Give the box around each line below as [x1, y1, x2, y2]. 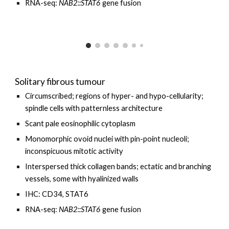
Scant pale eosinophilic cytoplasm [25, 119, 136, 128]
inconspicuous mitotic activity [25, 147, 125, 155]
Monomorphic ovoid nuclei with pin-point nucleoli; [25, 134, 190, 143]
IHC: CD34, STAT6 [25, 190, 89, 198]
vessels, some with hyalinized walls [25, 174, 139, 183]
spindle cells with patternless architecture [25, 104, 165, 112]
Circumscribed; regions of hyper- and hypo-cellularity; [25, 91, 204, 100]
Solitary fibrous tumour [15, 76, 106, 87]
